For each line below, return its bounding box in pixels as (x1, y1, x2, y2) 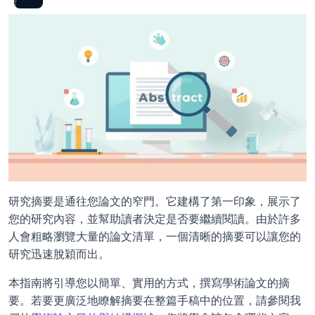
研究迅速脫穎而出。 (8, 247, 110, 262)
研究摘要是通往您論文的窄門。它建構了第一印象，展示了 (8, 194, 301, 209)
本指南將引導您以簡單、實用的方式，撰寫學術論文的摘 (8, 276, 290, 290)
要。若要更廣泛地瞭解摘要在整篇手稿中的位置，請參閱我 (8, 293, 301, 308)
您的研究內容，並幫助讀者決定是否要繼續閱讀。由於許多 (8, 212, 301, 226)
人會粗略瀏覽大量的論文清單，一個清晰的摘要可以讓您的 (8, 229, 301, 244)
